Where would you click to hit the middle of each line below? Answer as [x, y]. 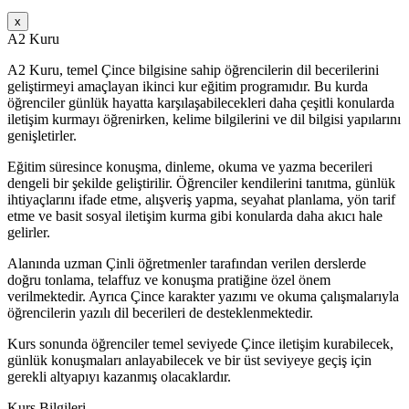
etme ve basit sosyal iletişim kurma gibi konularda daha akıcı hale [195, 215]
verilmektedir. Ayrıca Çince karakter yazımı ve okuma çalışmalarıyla [203, 296]
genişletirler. [42, 135]
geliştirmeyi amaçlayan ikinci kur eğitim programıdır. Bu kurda [188, 86]
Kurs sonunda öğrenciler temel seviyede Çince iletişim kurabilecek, [200, 343]
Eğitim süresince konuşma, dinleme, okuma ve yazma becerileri [190, 166]
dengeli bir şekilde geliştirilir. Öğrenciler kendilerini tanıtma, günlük [201, 183]
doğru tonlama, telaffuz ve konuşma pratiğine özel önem [169, 279]
